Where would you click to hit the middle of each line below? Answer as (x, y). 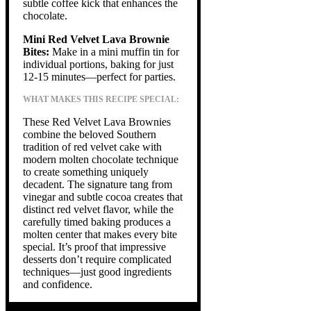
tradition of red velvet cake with (92, 146)
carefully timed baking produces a (97, 221)
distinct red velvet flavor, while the (98, 209)
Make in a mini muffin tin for (114, 51)
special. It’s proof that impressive (94, 246)
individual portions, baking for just (98, 64)
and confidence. (58, 284)
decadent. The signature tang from (98, 184)
